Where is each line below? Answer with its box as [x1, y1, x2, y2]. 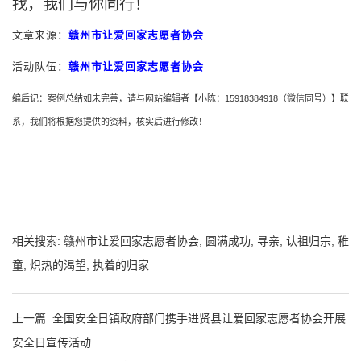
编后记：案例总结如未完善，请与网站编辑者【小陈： [12, 93, 225, 103]
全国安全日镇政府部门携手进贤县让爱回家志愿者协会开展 [52, 311, 346, 325]
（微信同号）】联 [278, 93, 349, 103]
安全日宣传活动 [12, 335, 91, 349]
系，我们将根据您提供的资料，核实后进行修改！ [12, 116, 207, 127]
